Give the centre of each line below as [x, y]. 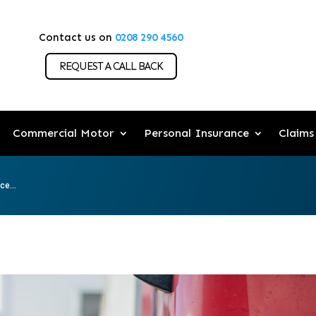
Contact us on [77, 37]
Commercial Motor [63, 133]
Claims [296, 133]
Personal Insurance [196, 133]
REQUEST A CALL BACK [111, 66]
